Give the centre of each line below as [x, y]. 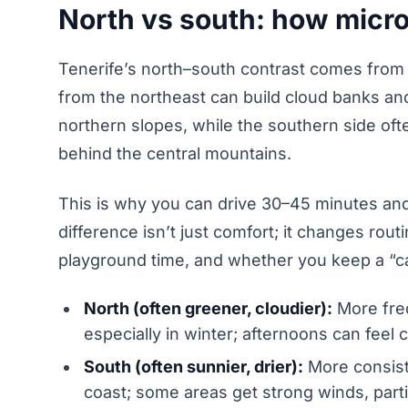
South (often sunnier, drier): [194, 366]
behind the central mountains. [175, 153]
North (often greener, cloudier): [208, 308]
